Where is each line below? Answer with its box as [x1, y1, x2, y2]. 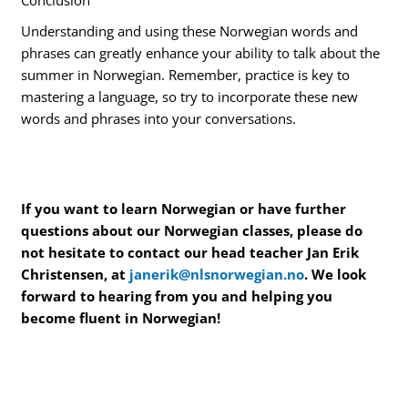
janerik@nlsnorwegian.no [129, 265, 305, 284]
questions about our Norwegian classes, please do [21, 221, 363, 240]
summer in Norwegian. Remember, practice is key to [21, 66, 351, 85]
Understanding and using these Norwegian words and [21, 22, 359, 41]
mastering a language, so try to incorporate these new [21, 87, 359, 107]
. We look [304, 265, 367, 284]
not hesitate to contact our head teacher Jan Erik [21, 243, 360, 262]
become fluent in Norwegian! [21, 309, 221, 328]
